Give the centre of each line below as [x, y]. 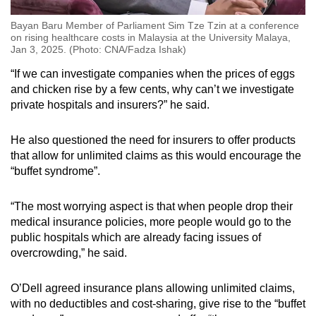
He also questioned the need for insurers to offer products [153, 140]
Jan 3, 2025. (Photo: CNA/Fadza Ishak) [98, 49]
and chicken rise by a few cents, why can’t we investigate [152, 89]
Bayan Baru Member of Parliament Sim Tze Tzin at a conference [155, 25]
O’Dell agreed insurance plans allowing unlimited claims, [153, 288]
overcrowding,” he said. [70, 253]
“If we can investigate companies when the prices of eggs [153, 73]
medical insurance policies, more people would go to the [151, 221]
